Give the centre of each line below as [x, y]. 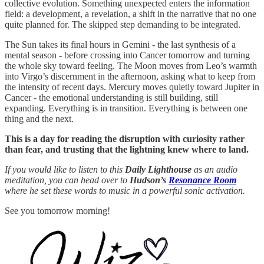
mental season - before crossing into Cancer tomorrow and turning [127, 55]
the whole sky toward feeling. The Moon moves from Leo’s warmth [131, 66]
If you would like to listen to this [65, 170]
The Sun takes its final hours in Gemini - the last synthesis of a [120, 45]
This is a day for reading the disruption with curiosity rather [125, 139]
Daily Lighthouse [158, 170]
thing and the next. [39, 119]
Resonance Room [202, 180]
